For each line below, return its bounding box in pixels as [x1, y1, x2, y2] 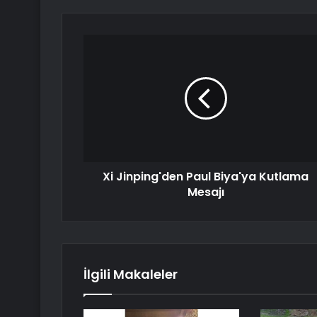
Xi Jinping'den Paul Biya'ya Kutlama [103, 168, 309, 185]
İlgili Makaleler [83, 265, 178, 284]
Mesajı [187, 184, 224, 201]
